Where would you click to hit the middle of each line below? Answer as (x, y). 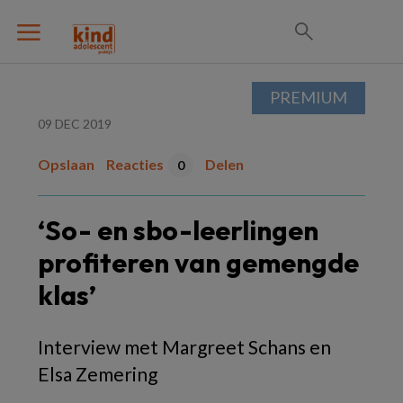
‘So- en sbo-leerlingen (178, 230)
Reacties (135, 164)
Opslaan (66, 164)
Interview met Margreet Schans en (184, 347)
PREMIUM (309, 97)
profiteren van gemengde (198, 263)
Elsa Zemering (98, 374)
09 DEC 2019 (75, 124)
